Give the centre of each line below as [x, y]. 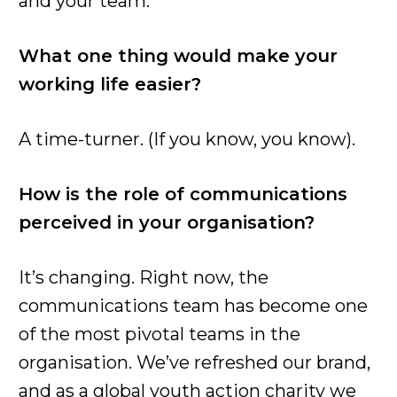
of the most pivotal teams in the [160, 334]
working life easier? [110, 84]
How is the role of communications [183, 194]
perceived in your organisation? [167, 222]
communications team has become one [193, 305]
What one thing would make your [178, 55]
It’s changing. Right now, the [144, 277]
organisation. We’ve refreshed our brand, [195, 362]
